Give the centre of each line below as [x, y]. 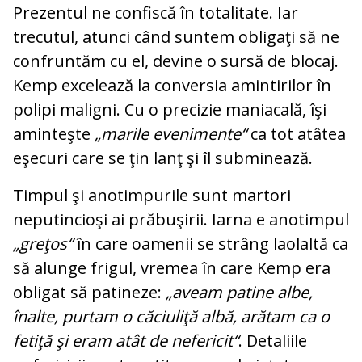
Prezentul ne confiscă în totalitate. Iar [156, 13]
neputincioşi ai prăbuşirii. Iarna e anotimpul [181, 220]
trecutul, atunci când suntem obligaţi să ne [176, 37]
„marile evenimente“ [170, 134]
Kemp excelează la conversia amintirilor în [172, 86]
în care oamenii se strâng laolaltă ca [210, 244]
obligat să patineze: [89, 293]
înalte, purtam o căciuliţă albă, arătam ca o [171, 317]
